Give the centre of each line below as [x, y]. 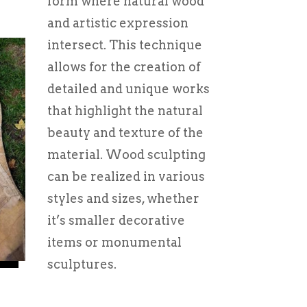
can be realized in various [126, 177]
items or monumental [114, 243]
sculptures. [82, 265]
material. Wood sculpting [126, 155]
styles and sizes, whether [123, 199]
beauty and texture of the [125, 133]
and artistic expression [118, 23]
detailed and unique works [128, 89]
